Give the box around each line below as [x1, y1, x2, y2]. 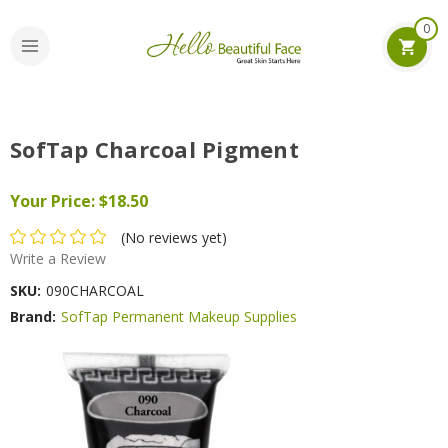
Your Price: [10, 190, 95, 212]
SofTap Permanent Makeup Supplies [61, 306, 297, 326]
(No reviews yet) [120, 227, 227, 247]
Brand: [10, 306, 56, 326]
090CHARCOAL [46, 280, 144, 300]
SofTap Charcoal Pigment [10, 134, 299, 164]
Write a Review [10, 248, 106, 268]
